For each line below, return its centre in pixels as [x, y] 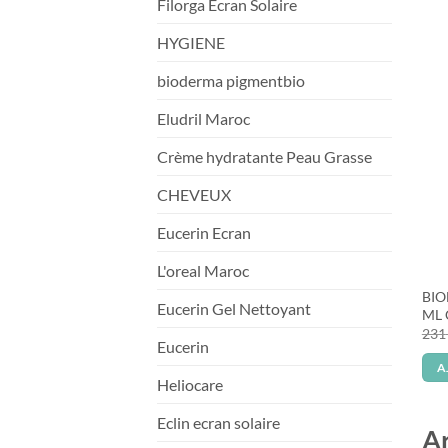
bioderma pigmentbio [231, 80]
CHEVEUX [194, 194]
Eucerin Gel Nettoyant [234, 308]
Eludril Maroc [203, 118]
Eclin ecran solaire [218, 422]
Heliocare [190, 384]
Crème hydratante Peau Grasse [264, 156]
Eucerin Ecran [204, 232]
